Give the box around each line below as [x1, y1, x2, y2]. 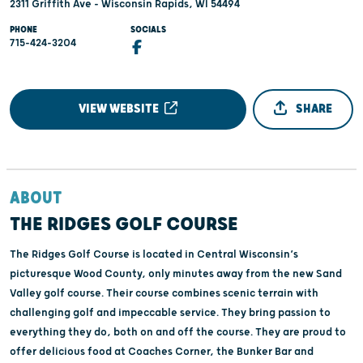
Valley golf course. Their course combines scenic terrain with [10, 287, 318, 301]
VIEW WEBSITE [79, 100, 162, 117]
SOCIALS [130, 23, 167, 35]
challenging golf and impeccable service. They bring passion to [10, 306, 331, 320]
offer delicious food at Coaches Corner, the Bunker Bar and [10, 345, 314, 359]
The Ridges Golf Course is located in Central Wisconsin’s [10, 248, 298, 262]
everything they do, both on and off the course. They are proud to [10, 326, 346, 340]
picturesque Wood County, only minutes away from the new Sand [10, 267, 342, 281]
